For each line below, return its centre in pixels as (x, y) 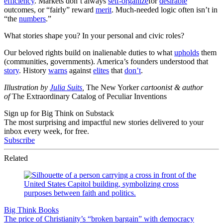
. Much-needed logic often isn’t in (165, 9)
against (80, 70)
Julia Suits (66, 87)
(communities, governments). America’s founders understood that (106, 61)
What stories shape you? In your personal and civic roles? (94, 35)
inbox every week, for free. (47, 131)
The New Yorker (112, 87)
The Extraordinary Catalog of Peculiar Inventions (89, 96)
